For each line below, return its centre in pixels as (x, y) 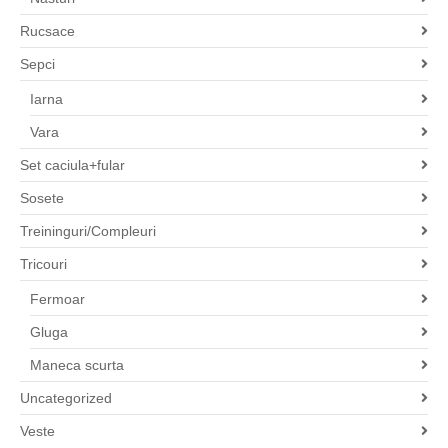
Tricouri (43, 264)
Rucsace (47, 31)
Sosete (42, 198)
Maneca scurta (77, 365)
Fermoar (57, 299)
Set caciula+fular (72, 165)
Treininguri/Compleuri (88, 231)
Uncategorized (66, 398)
